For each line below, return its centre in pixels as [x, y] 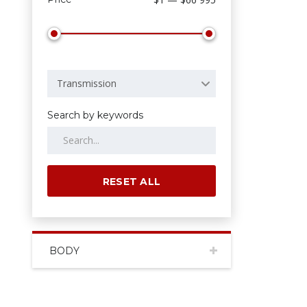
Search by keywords [95, 115]
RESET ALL [132, 182]
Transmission [87, 83]
